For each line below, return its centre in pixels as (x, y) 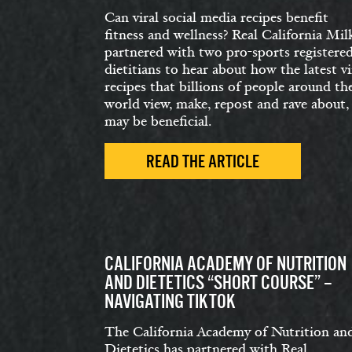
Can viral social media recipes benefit (216, 18)
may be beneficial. (158, 121)
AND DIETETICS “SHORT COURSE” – (218, 282)
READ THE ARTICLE (203, 161)
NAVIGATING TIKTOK (170, 301)
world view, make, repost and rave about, (227, 104)
